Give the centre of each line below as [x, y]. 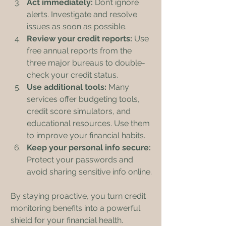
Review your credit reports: [79, 38]
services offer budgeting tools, [84, 99]
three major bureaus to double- [86, 63]
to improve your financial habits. [86, 135]
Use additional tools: [67, 87]
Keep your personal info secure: [89, 147]
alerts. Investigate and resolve [83, 14]
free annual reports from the [80, 50]
